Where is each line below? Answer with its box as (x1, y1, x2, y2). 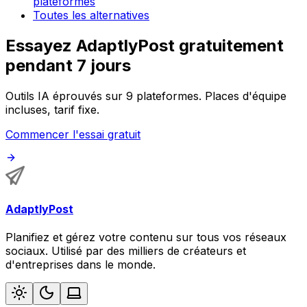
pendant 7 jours (5, 56, 131, 76)
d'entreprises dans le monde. (5, 258, 156, 272)
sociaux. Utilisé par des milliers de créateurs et (5, 244, 246, 258)
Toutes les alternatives (33, 8, 149, 23)
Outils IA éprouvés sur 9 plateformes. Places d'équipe (5, 88, 286, 103)
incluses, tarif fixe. (5, 102, 99, 116)
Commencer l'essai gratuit (5, 127, 140, 141)
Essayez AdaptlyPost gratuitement (5, 36, 284, 56)
